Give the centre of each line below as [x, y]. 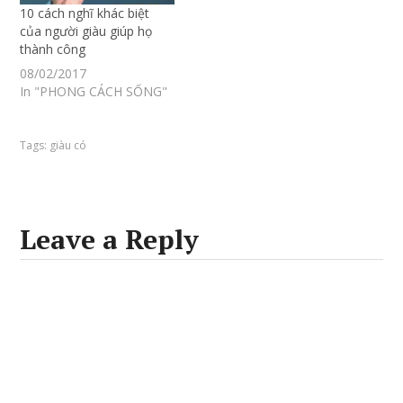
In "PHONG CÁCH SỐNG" [94, 92]
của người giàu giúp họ [86, 31]
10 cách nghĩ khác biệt [85, 13]
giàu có [68, 146]
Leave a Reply [110, 240]
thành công [53, 49]
